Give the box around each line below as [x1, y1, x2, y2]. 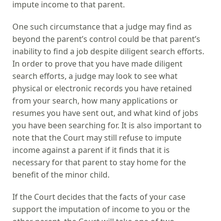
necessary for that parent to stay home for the [12, 156, 186, 168]
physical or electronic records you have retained [12, 82, 192, 94]
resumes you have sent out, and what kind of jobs [12, 107, 198, 118]
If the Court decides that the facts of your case [12, 191, 185, 202]
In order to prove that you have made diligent [12, 58, 183, 69]
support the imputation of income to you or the [12, 203, 190, 215]
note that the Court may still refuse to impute [12, 132, 182, 143]
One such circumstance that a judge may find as [12, 21, 192, 32]
